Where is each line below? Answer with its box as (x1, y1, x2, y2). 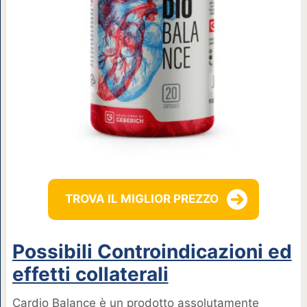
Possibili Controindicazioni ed (12, 239, 292, 263)
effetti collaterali (12, 262, 169, 286)
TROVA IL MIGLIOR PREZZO (64, 192, 219, 206)
